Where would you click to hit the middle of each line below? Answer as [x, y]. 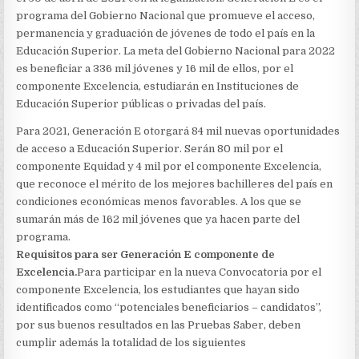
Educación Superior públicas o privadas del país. [141, 104]
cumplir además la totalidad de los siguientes [131, 343]
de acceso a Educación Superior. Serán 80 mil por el [150, 149]
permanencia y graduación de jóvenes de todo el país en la [166, 33]
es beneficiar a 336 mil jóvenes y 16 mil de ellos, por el [155, 69]
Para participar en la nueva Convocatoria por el [200, 272]
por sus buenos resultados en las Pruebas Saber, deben [159, 325]
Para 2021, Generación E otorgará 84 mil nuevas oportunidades [178, 131]
